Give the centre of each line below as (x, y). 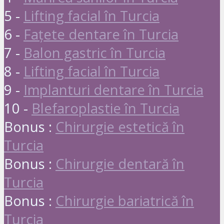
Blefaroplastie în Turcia (105, 108)
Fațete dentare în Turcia (101, 34)
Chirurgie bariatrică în (125, 200)
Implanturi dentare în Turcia (113, 89)
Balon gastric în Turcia (94, 52)
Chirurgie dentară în (120, 163)
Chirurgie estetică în (120, 126)
